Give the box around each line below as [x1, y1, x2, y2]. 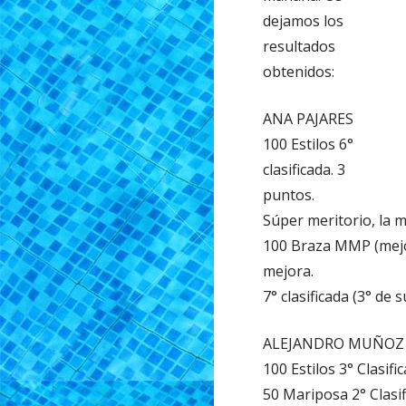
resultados [263, 35, 336, 56]
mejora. [263, 260, 314, 281]
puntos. [263, 184, 315, 205]
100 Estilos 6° [263, 133, 354, 154]
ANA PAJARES [263, 108, 354, 129]
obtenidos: [263, 61, 335, 82]
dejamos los [263, 10, 344, 31]
